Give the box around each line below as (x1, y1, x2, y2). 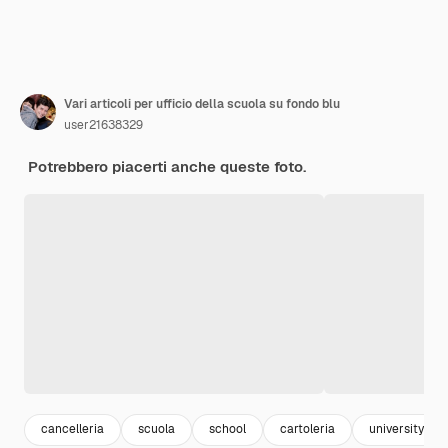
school (209, 421, 246, 438)
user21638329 (64, 116, 143, 133)
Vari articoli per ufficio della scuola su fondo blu (64, 95, 340, 112)
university (369, 421, 424, 438)
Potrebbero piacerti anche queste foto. (28, 156, 306, 176)
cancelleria (41, 421, 104, 438)
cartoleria (280, 421, 335, 438)
